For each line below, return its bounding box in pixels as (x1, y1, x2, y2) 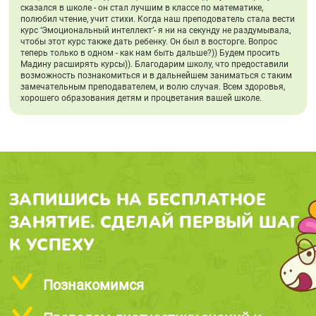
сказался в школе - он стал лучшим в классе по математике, (20, 2, 263, 13)
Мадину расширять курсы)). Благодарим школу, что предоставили (20, 59, 288, 69)
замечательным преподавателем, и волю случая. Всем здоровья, (20, 81, 285, 92)
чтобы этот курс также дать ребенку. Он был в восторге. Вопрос (20, 36, 277, 47)
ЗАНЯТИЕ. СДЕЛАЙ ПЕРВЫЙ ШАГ (8, 211, 300, 233)
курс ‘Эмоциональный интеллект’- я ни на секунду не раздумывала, (20, 25, 291, 35)
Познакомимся (42, 276, 144, 293)
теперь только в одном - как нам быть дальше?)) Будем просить (20, 47, 280, 58)
